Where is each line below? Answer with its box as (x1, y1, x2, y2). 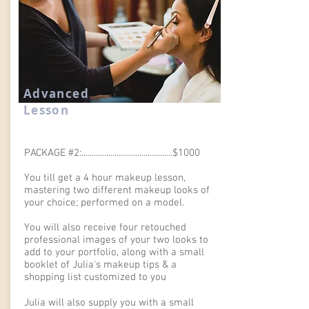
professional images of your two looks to (24, 234, 208, 246)
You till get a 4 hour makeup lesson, (24, 172, 186, 184)
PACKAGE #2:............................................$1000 (24, 147, 200, 159)
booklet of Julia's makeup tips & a (24, 259, 177, 271)
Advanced (23, 86, 89, 101)
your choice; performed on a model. (24, 197, 184, 209)
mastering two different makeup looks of (24, 184, 210, 197)
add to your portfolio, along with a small (24, 246, 204, 259)
